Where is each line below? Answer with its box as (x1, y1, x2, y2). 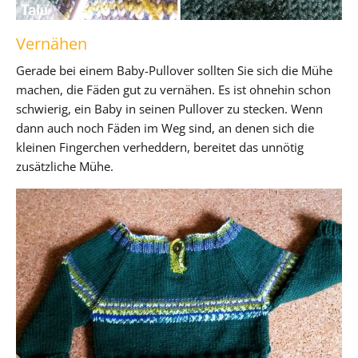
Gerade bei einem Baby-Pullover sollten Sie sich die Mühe (16, 62, 332, 78)
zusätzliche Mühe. (16, 157, 113, 174)
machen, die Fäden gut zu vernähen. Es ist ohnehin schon (16, 81, 331, 97)
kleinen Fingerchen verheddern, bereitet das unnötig (16, 138, 304, 155)
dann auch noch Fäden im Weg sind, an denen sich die (16, 119, 314, 136)
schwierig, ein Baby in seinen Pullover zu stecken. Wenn (16, 100, 323, 117)
